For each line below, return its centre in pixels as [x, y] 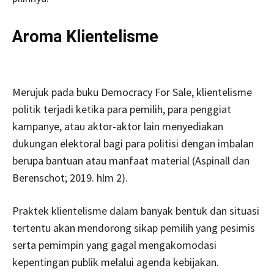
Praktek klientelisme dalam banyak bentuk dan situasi [136, 210]
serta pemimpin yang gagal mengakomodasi [114, 245]
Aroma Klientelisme [137, 36]
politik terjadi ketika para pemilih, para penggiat [122, 109]
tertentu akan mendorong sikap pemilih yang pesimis [134, 228]
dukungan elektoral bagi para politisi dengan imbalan [133, 143]
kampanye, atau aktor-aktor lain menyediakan [118, 126]
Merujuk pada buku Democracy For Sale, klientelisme [132, 92]
